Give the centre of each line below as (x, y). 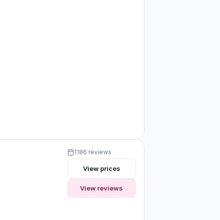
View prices (101, 168)
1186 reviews (93, 152)
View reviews (102, 188)
